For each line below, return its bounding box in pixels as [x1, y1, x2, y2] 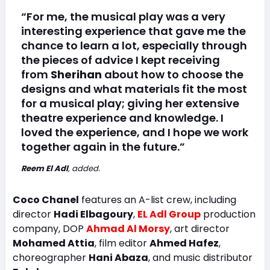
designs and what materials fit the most [20, 81, 247, 96]
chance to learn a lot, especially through [20, 38, 247, 53]
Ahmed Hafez [149, 236, 219, 250]
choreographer [12, 251, 89, 265]
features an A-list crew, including [78, 193, 236, 207]
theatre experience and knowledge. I [20, 110, 224, 125]
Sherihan [50, 67, 102, 82]
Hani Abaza [88, 251, 148, 265]
